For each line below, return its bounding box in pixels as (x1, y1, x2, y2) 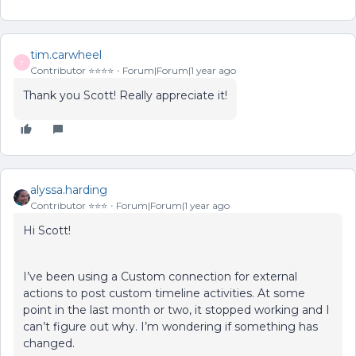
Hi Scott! (23, 223, 71, 238)
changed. (23, 336, 75, 350)
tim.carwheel (30, 48, 102, 62)
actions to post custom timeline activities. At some (23, 286, 305, 300)
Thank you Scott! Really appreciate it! (23, 88, 227, 103)
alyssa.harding (30, 183, 107, 197)
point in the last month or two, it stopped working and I (23, 303, 330, 317)
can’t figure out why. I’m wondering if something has (23, 319, 318, 334)
